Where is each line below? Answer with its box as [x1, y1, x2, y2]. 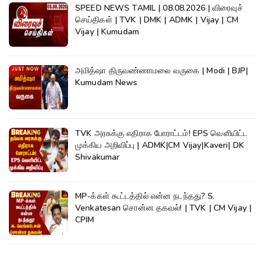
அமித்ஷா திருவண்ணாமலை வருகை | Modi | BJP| [75, 64, 248, 76]
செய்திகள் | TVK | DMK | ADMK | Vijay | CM [75, 14, 238, 25]
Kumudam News [75, 76, 138, 88]
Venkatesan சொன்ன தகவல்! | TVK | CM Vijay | [75, 202, 252, 214]
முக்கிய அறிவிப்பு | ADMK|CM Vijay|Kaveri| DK [75, 139, 244, 151]
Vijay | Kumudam [75, 25, 139, 37]
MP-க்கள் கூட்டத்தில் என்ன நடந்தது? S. [75, 190, 215, 202]
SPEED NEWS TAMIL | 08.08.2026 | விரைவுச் [75, 2, 243, 14]
